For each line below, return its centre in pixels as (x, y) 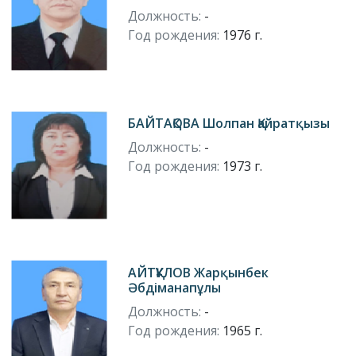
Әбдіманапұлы (175, 288)
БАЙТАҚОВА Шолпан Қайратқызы (229, 123)
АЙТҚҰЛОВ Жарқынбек (199, 273)
